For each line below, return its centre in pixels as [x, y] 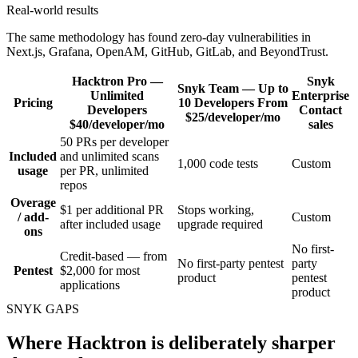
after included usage [110, 224]
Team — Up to [249, 88]
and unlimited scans [109, 156]
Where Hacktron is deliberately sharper [171, 342]
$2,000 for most [100, 270]
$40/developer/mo [117, 124]
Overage [33, 202]
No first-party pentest [231, 263]
